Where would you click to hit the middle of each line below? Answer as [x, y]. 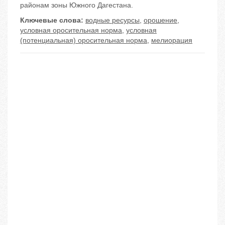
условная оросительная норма [71, 30]
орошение [160, 20]
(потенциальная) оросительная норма [84, 40]
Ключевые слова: [52, 20]
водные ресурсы [113, 20]
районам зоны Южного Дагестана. [77, 5]
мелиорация [172, 40]
